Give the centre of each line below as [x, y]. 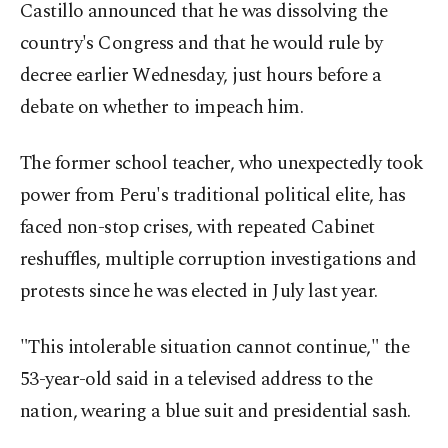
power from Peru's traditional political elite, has [213, 196]
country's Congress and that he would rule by [201, 44]
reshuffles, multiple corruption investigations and [218, 260]
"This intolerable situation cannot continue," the [215, 348]
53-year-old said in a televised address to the [196, 380]
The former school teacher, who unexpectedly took [222, 164]
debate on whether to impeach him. [162, 108]
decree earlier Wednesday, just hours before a [201, 76]
